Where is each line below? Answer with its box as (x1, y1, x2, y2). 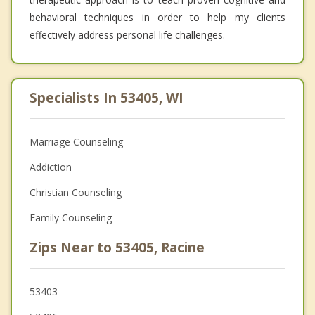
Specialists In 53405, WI (30, 88, 184, 107)
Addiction (30, 160, 72, 174)
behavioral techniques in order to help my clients (30, 10, 285, 24)
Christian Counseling (30, 185, 122, 199)
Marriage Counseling (30, 134, 123, 148)
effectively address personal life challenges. (30, 27, 225, 41)
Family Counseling (30, 210, 112, 224)
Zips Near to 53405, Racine (30, 238, 205, 257)
